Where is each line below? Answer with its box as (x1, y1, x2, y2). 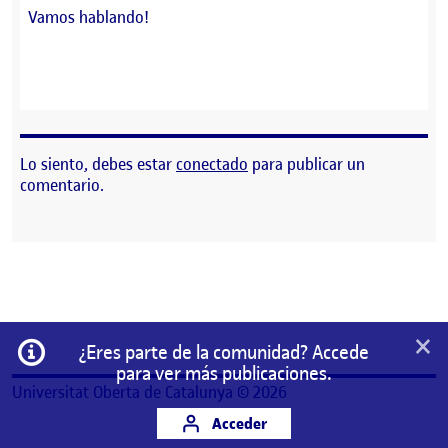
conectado (176, 153, 248, 176)
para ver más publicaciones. (115, 361, 332, 386)
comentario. (20, 174, 104, 197)
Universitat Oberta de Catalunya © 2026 (12, 381, 287, 403)
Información (46, 336, 130, 358)
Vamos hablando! (28, 6, 149, 29)
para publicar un (248, 153, 365, 176)
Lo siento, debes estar (20, 153, 176, 176)
